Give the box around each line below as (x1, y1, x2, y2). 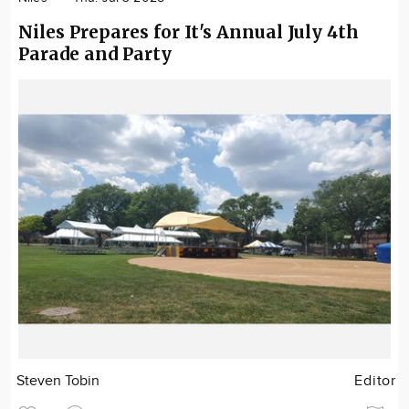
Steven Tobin (16, 372, 100, 390)
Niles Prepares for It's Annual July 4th (18, 21, 359, 43)
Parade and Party (18, 43, 172, 65)
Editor (354, 372, 396, 390)
